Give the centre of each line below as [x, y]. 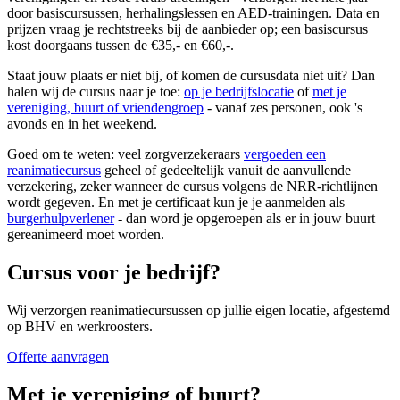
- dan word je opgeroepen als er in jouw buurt [245, 219]
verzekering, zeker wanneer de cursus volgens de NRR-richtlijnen [192, 187]
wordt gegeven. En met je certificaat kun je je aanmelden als [176, 203]
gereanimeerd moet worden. [86, 235]
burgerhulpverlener [61, 219]
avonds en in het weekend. [82, 124]
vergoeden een [285, 154]
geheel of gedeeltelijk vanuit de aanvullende [226, 171]
